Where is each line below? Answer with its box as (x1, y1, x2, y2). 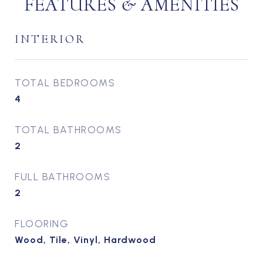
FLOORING (15, 218, 69, 230)
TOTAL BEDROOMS (15, 77, 115, 89)
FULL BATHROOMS (15, 171, 110, 183)
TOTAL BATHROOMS (15, 124, 122, 136)
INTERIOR (15, 32, 85, 46)
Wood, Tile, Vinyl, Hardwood (15, 234, 156, 245)
